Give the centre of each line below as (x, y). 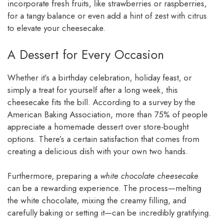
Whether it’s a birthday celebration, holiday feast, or (99, 77)
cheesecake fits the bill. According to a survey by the (101, 102)
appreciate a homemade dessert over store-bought (98, 126)
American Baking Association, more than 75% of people (108, 114)
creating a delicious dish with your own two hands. (98, 151)
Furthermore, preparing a (54, 176)
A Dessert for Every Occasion (86, 54)
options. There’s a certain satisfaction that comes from (103, 139)
